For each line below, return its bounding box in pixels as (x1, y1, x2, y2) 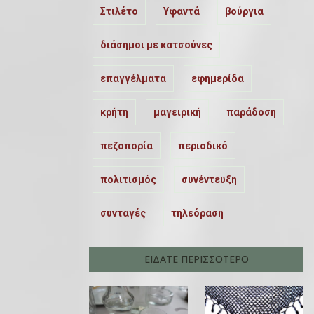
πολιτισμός (100, 174, 156, 185)
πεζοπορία (100, 140, 153, 151)
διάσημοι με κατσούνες (100, 39, 212, 50)
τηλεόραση (171, 207, 224, 219)
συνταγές (100, 207, 146, 219)
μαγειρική (153, 107, 201, 118)
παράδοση (226, 107, 276, 118)
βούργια (225, 6, 264, 17)
